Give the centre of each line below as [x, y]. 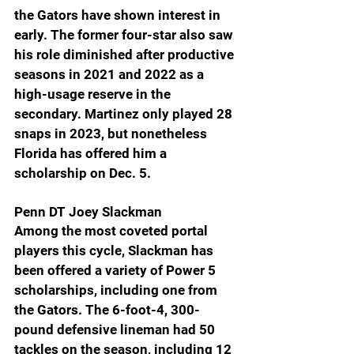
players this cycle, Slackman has [115, 250]
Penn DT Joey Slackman [90, 211]
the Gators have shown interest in [119, 15]
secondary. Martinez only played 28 [125, 113]
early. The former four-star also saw [125, 34]
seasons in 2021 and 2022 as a [111, 74]
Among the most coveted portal [113, 230]
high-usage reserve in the [94, 94]
